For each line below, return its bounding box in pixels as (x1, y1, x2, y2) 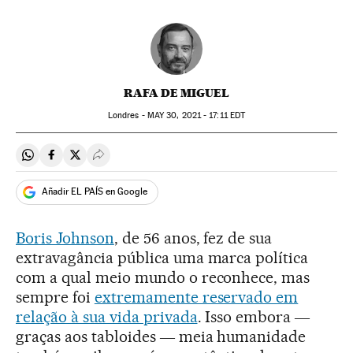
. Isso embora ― (197, 307, 310, 326)
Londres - (107, 110, 147, 121)
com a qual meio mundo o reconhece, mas (16, 267, 310, 287)
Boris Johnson (16, 228, 114, 247)
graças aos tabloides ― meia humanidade (16, 326, 307, 346)
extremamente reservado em (94, 287, 299, 307)
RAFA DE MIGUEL (124, 85, 229, 100)
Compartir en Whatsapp (27, 154, 157, 169)
